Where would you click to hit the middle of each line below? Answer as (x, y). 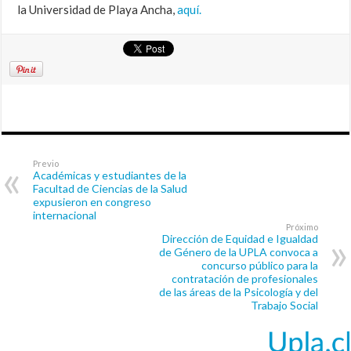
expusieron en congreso (92, 202)
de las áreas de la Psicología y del (238, 292)
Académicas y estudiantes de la (110, 175)
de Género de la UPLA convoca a (238, 252)
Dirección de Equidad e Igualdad (240, 239)
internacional (65, 215)
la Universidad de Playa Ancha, (98, 10)
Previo (46, 164)
